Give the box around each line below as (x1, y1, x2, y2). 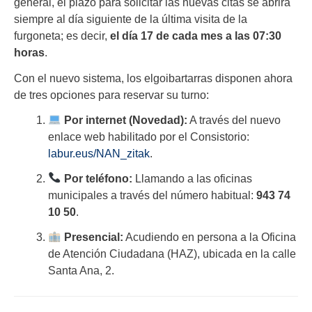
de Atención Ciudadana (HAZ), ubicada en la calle (48, 247, 297, 260)
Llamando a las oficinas (132, 171, 252, 185)
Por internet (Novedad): (61, 113, 187, 126)
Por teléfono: (61, 171, 132, 185)
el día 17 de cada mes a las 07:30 (110, 29, 281, 42)
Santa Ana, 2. (48, 263, 115, 276)
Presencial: (61, 230, 123, 243)
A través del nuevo (187, 113, 281, 126)
